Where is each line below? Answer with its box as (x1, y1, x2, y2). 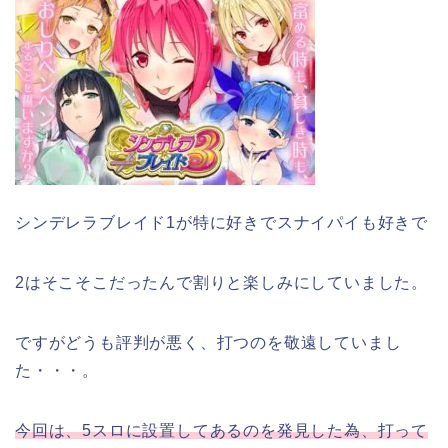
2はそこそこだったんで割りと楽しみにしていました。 (15, 274, 428, 292)
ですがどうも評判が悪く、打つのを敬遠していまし (15, 334, 402, 352)
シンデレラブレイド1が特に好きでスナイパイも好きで (15, 214, 428, 232)
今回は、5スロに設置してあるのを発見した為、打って (15, 422, 428, 440)
